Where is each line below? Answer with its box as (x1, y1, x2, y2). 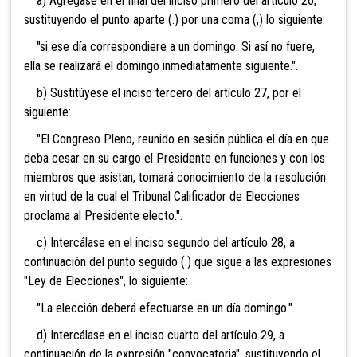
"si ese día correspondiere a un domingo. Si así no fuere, (24, 38, 315, 54)
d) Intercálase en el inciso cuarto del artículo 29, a (24, 327, 284, 343)
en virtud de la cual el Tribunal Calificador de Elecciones (24, 188, 300, 204)
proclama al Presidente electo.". (24, 207, 182, 223)
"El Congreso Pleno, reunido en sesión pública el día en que (24, 131, 329, 147)
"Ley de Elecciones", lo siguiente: (24, 273, 188, 288)
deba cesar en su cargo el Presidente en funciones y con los (24, 150, 325, 166)
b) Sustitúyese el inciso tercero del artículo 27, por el (24, 84, 301, 100)
